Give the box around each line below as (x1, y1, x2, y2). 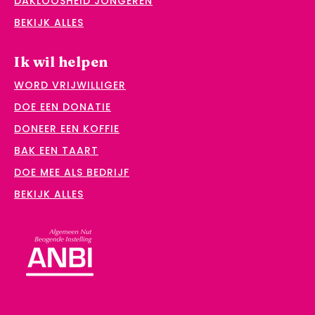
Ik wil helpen (14, 53, 108, 71)
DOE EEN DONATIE (14, 100, 111, 115)
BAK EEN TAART (14, 143, 98, 158)
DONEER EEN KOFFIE (14, 122, 120, 136)
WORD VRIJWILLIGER (14, 78, 126, 93)
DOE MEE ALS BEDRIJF (14, 165, 129, 180)
